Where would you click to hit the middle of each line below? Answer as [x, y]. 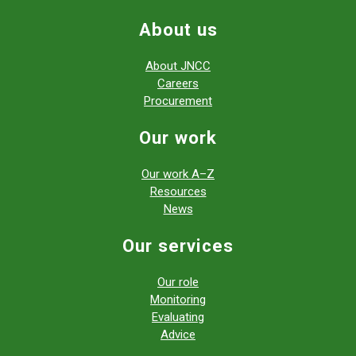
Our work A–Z [178, 174]
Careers [178, 84]
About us [178, 30]
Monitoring [178, 300]
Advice [178, 335]
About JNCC [178, 66]
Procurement [178, 101]
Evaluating [178, 317]
